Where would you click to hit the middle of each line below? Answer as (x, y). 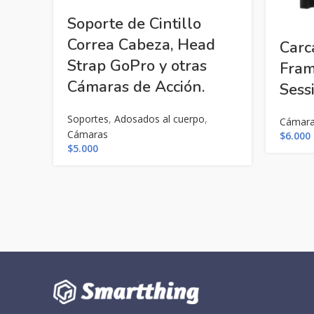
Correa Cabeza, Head (141, 45)
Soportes (88, 119)
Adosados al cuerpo (159, 119)
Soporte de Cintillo (134, 24)
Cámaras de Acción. (136, 87)
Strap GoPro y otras (137, 66)
